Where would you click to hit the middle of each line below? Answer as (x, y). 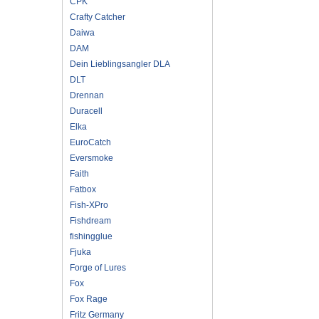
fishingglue (91, 236)
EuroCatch (90, 142)
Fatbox (83, 189)
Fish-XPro (89, 205)
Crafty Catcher (98, 17)
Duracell (86, 111)
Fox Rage (89, 299)
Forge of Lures (98, 267)
